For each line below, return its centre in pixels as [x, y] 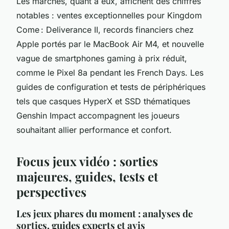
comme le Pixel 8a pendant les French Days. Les [110, 72]
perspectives [51, 191]
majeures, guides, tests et [87, 176]
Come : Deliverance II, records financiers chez [105, 29]
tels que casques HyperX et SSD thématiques [103, 101]
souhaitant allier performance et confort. [94, 130]
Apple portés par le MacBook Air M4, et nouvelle [110, 44]
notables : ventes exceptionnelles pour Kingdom [109, 15]
